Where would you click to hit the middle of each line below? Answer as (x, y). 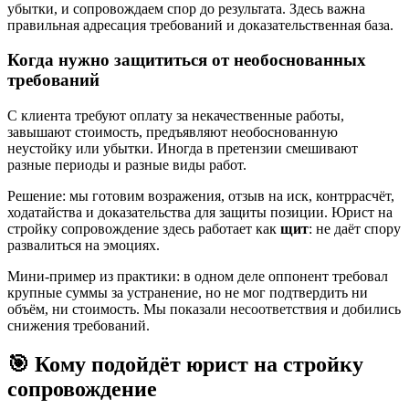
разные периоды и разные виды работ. (127, 165)
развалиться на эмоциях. (84, 246)
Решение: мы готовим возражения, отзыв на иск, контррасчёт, (201, 196)
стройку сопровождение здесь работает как (144, 229)
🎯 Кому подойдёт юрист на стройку (185, 365)
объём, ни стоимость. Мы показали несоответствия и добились (204, 309)
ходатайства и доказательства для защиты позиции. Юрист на (200, 213)
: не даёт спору (355, 229)
